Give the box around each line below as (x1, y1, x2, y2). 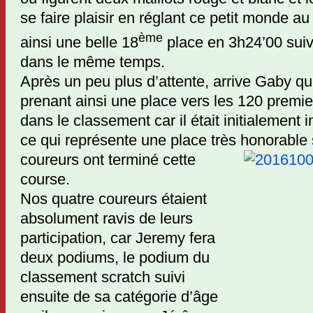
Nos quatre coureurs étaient (20, 190, 207, 208)
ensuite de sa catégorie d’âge (20, 288, 218, 306)
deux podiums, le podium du (20, 249, 210, 267)
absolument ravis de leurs (20, 210, 193, 228)
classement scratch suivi (20, 268, 185, 286)
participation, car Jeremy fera (20, 229, 215, 247)
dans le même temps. (20, 53, 165, 71)
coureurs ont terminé (20, 151, 159, 169)
